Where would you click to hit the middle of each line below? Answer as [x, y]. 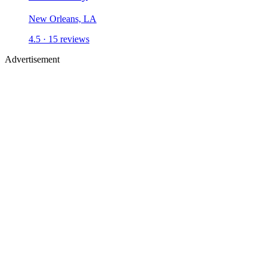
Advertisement [32, 59]
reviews [74, 39]
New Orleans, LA [63, 18]
